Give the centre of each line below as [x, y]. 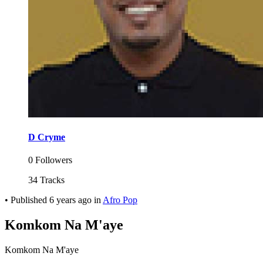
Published [30, 200]
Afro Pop [120, 200]
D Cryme [47, 137]
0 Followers [50, 160]
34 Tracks [46, 180]
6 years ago [70, 200]
